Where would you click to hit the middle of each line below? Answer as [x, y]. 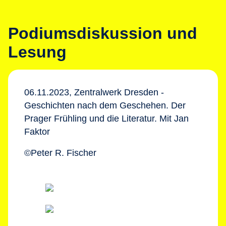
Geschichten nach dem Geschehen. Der [105, 105]
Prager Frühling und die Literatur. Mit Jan [106, 119]
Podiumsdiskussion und [103, 33]
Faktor [37, 132]
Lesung [37, 52]
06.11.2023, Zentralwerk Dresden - [94, 92]
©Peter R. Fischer [60, 153]
